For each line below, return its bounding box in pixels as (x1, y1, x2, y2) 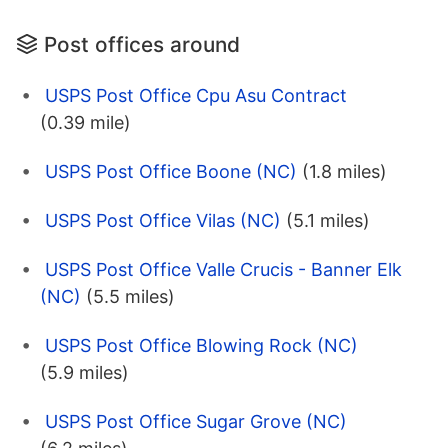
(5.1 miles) (286, 210, 370, 232)
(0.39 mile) (40, 112, 131, 134)
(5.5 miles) (86, 286, 175, 308)
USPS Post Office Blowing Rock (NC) (45, 335, 358, 357)
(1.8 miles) (302, 161, 387, 183)
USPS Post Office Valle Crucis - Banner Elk (45, 259, 402, 281)
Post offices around (44, 32, 240, 58)
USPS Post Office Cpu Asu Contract (45, 85, 347, 107)
